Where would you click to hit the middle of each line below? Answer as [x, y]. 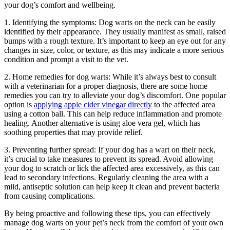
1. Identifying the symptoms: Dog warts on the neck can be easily [110, 22]
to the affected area [184, 104]
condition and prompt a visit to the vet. [66, 59]
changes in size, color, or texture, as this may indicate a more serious [114, 50]
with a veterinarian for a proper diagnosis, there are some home [106, 86]
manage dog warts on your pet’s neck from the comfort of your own [114, 222]
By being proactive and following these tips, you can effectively [107, 213]
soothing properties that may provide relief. [73, 132]
